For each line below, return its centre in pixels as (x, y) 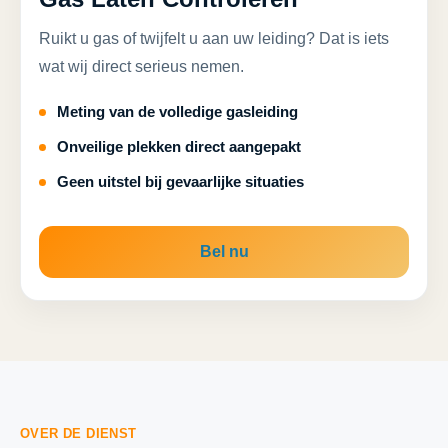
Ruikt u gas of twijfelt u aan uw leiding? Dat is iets (214, 38)
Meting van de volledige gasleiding (177, 111)
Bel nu (224, 251)
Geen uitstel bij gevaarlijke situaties (180, 181)
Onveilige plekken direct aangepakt (179, 146)
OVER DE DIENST (78, 433)
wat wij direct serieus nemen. (141, 66)
